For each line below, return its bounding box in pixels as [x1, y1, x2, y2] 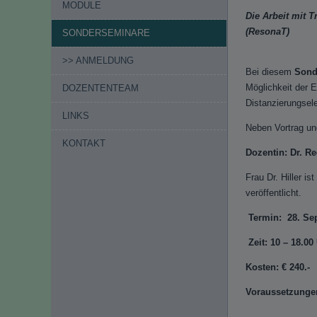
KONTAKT [62, 138, 105, 149]
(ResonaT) [246, 26, 289, 37]
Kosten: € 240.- [246, 262, 310, 272]
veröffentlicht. [246, 188, 304, 198]
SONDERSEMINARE [62, 28, 150, 38]
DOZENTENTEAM [62, 83, 139, 93]
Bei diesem [246, 67, 292, 77]
